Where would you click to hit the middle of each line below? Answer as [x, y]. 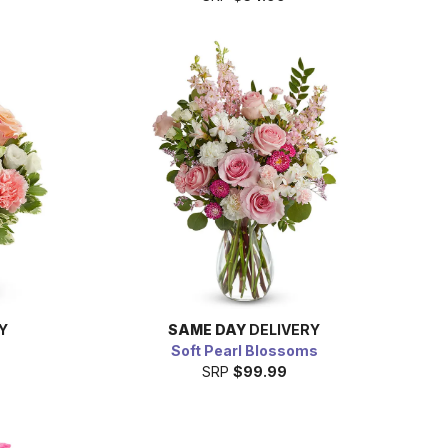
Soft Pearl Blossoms [244, 350]
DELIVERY [283, 329]
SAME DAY [207, 329]
